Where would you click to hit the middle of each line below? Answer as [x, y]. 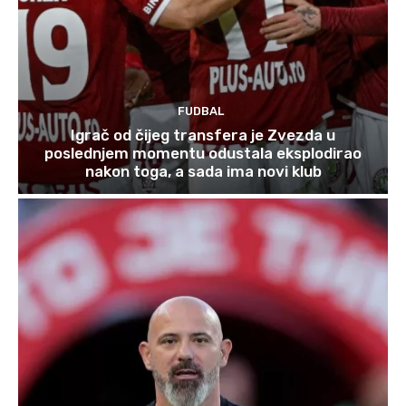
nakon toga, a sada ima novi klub [203, 171]
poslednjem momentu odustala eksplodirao [203, 153]
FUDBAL [201, 111]
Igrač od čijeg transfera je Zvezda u [203, 135]
